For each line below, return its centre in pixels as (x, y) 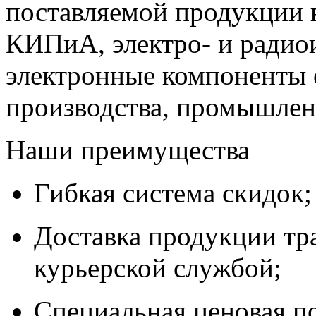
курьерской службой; (158, 268)
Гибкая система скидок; (173, 193)
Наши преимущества (128, 150)
